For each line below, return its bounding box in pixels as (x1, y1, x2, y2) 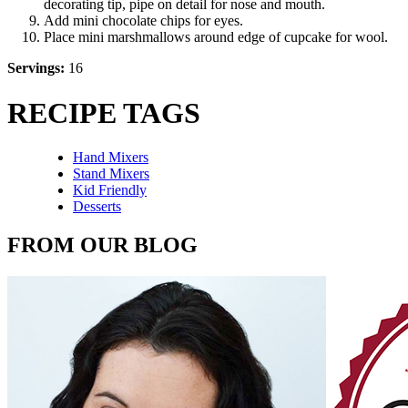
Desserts (73, 199, 121, 215)
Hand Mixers (73, 149, 148, 166)
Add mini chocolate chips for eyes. (44, 13, 243, 29)
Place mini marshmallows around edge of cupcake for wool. (44, 29, 388, 46)
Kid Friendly (73, 182, 147, 199)
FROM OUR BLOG (7, 232, 198, 257)
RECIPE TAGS (7, 96, 200, 129)
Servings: (7, 60, 65, 76)
